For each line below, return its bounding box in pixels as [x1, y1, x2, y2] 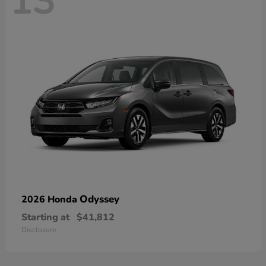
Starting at [21, 211, 69, 224]
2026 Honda [21, 193, 80, 207]
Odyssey [80, 192, 119, 207]
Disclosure [21, 225, 56, 235]
